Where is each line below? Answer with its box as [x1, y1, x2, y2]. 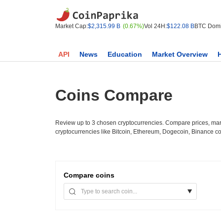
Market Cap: [55, 23, 88, 30]
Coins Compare [55, 86, 173, 104]
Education [108, 50, 142, 58]
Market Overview [152, 50, 208, 58]
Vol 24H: [144, 23, 167, 30]
